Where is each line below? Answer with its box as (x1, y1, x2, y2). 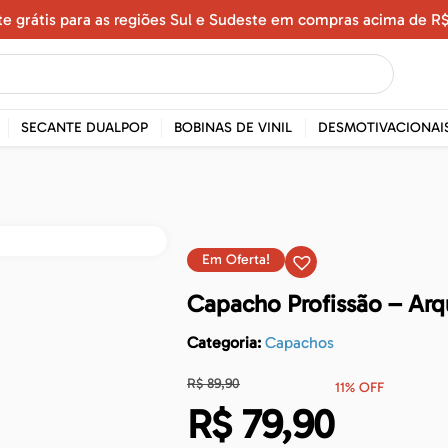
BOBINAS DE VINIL (174, 119, 292, 136)
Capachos (265, 333, 334, 352)
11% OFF (335, 379, 384, 396)
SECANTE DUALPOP (21, 119, 148, 136)
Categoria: (187, 333, 265, 352)
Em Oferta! (202, 251, 270, 268)
